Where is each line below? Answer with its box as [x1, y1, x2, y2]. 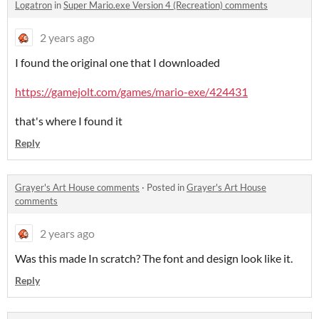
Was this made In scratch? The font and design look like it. [15, 251, 293, 266]
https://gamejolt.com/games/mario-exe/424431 [15, 85, 248, 99]
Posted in [147, 182, 187, 194]
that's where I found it [15, 114, 122, 128]
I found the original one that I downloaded [15, 56, 220, 70]
